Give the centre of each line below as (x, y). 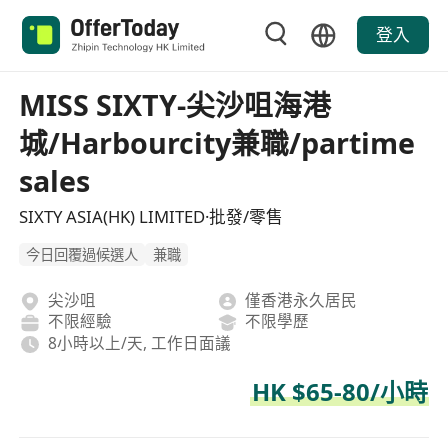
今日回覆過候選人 (82, 255)
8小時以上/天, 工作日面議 (139, 342)
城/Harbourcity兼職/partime (217, 142)
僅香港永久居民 (301, 299)
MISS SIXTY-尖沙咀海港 (175, 104)
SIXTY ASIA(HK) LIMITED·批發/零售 (151, 216)
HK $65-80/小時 (339, 392)
